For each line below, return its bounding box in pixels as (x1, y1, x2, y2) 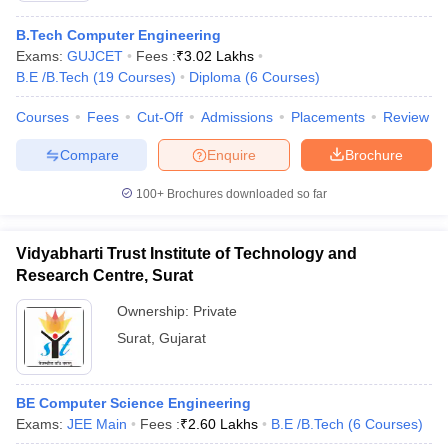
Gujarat (159, 330, 206, 346)
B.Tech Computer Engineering (16, 27, 221, 43)
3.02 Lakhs (184, 48, 254, 64)
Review (383, 109, 429, 125)
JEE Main (67, 416, 127, 432)
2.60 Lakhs (188, 416, 258, 432)
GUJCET (67, 48, 123, 64)
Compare (59, 146, 119, 163)
